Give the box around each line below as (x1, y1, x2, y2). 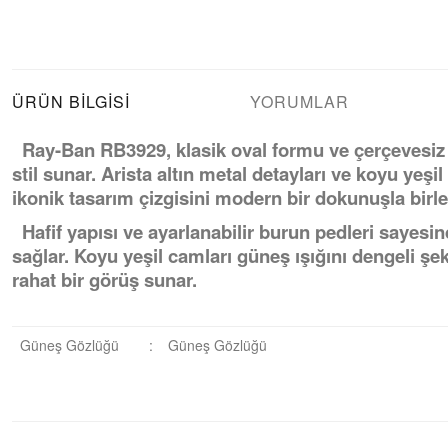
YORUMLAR (250, 90, 349, 113)
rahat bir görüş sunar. (12, 266, 197, 293)
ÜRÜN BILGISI (12, 90, 130, 113)
